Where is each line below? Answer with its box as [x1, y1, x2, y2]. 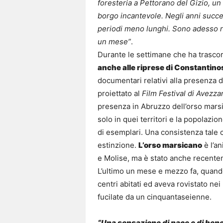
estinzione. [98, 140, 138, 150]
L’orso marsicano [138, 140, 202, 150]
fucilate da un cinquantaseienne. [98, 192, 212, 202]
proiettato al [98, 89, 142, 99]
